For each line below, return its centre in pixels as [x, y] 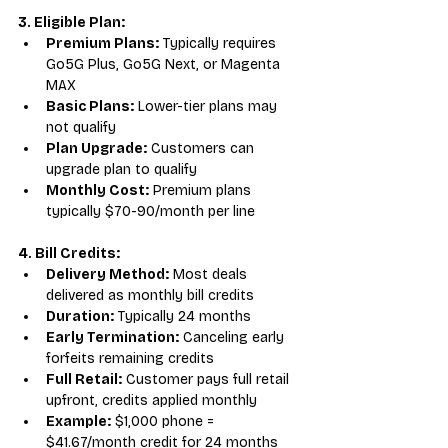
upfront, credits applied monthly [151, 400]
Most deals [210, 274]
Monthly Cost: [97, 190]
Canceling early [233, 337]
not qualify [81, 127]
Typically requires [219, 43]
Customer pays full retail [207, 379]
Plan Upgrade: [96, 148]
